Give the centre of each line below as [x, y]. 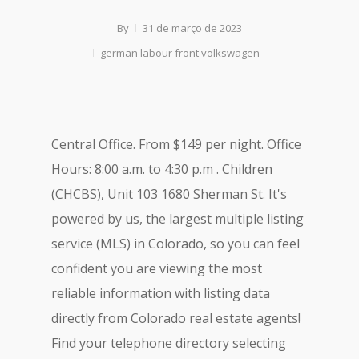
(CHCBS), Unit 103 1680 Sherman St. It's [169, 194]
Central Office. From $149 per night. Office [176, 144]
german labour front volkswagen [180, 53]
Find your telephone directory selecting [169, 343]
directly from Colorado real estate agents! [176, 318]
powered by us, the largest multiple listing [177, 219]
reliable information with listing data [161, 293]
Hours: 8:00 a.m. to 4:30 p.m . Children [162, 169]
